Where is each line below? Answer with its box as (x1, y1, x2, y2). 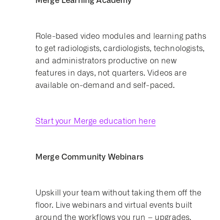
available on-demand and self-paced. (35, 81, 175, 90)
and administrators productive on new (35, 56, 177, 65)
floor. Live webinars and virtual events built (35, 200, 192, 210)
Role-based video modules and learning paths (35, 31, 206, 41)
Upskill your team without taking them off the (35, 188, 202, 197)
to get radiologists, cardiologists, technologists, (35, 44, 205, 53)
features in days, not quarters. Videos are (35, 68, 187, 78)
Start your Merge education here (35, 116, 156, 126)
